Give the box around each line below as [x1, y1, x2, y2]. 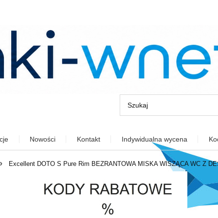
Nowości [29, 135, 55, 144]
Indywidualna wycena [121, 135, 187, 144]
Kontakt [76, 135, 100, 144]
